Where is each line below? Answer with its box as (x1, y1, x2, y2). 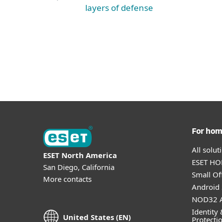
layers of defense (85, 2, 153, 13)
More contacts (43, 173, 92, 184)
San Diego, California (43, 162, 114, 172)
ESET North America (43, 150, 117, 160)
